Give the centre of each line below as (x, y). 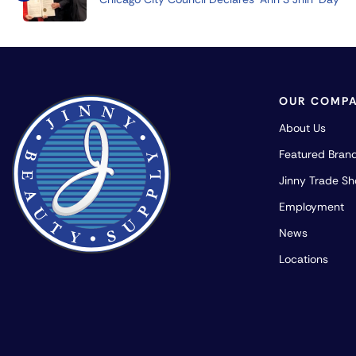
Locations (304, 259)
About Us (302, 128)
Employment (311, 206)
